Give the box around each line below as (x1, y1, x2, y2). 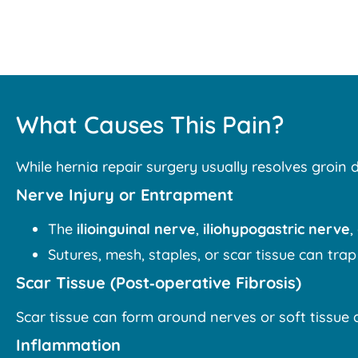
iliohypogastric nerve (203, 220, 350, 239)
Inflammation (16, 335, 121, 356)
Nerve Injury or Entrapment (16, 185, 233, 205)
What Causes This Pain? (16, 109, 284, 141)
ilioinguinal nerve (77, 220, 196, 239)
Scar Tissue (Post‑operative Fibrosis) (16, 272, 301, 293)
